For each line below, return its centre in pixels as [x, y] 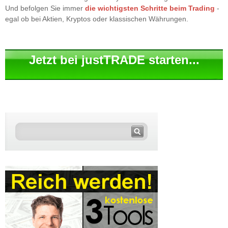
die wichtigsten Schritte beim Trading [150, 8]
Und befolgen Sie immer [45, 8]
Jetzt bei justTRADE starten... [114, 60]
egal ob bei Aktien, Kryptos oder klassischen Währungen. [97, 19]
